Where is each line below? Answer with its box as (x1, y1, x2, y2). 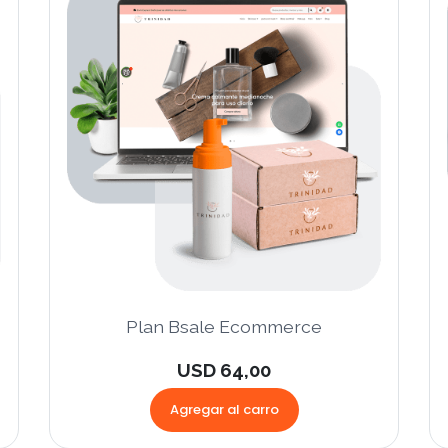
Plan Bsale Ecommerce (126, 316, 322, 338)
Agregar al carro (169, 400, 279, 420)
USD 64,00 (177, 359, 271, 382)
